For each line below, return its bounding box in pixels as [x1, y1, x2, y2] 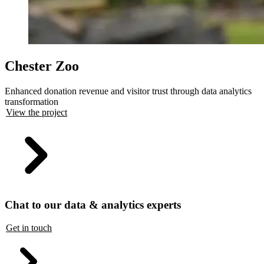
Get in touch [6, 222, 52, 233]
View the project [6, 107, 67, 117]
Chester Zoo [5, 58, 79, 74]
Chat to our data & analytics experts [5, 198, 181, 211]
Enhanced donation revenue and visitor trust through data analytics [5, 85, 252, 96]
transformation [5, 96, 58, 107]
